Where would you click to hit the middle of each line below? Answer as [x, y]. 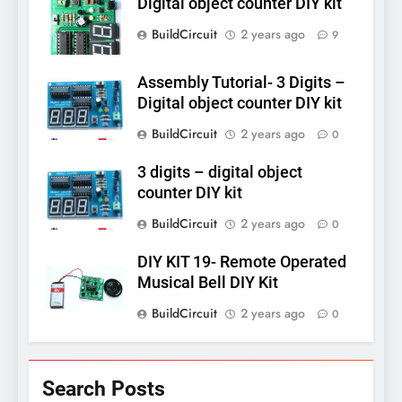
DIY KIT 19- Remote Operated [242, 262]
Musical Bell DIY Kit [208, 283]
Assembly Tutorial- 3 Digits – [241, 83]
